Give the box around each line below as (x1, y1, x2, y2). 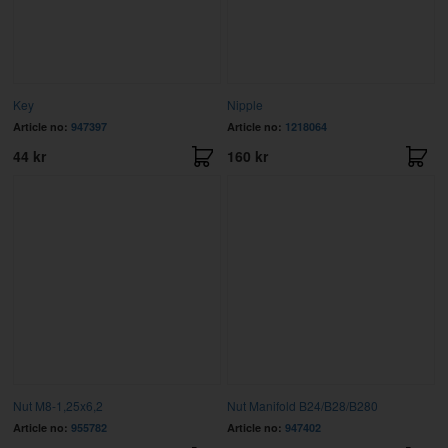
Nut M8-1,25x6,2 (12, 397, 103, 415)
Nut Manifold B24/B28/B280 (226, 397, 378, 415)
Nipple (226, 96, 263, 114)
